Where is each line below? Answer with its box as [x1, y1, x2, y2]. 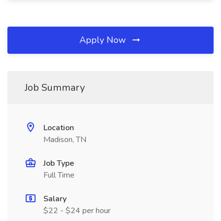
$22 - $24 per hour [43, 205, 110, 216]
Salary [43, 193, 67, 204]
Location [43, 122, 74, 133]
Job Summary [25, 81, 85, 94]
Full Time [43, 170, 74, 181]
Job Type [43, 158, 74, 169]
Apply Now [79, 34, 128, 46]
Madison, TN [43, 134, 86, 145]
